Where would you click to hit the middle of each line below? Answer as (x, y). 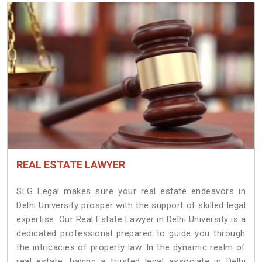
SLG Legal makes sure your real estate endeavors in (131, 192)
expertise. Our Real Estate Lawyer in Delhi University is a (131, 220)
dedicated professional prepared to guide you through (131, 234)
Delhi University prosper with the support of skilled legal (131, 206)
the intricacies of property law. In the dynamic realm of (131, 248)
